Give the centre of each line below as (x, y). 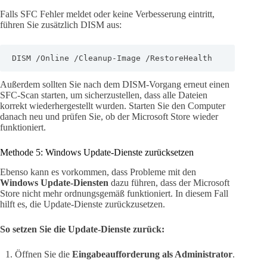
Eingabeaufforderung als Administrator (152, 254)
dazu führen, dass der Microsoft (169, 183)
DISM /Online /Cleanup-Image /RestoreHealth (112, 58)
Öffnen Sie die (44, 254)
